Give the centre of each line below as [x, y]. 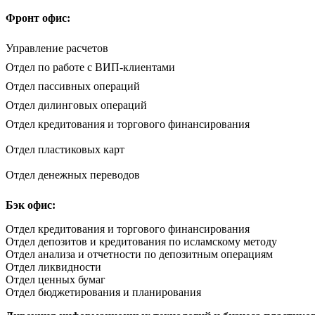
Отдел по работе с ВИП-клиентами [90, 67]
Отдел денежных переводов [73, 174]
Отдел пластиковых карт [65, 149]
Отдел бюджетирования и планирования [103, 292]
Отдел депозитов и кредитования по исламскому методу [141, 241]
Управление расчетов [57, 48]
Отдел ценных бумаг [56, 279]
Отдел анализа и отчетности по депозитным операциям [139, 254]
